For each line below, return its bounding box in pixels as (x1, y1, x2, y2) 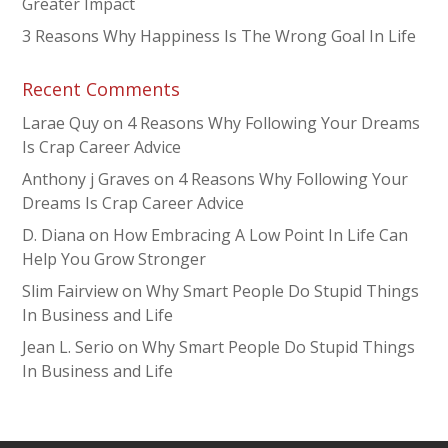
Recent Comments (22, 76, 181, 101)
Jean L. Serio (22, 335, 115, 358)
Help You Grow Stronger (22, 247, 207, 270)
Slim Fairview (22, 279, 119, 302)
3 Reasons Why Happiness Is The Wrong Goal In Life (22, 24, 417, 47)
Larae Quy (22, 111, 100, 134)
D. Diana (22, 223, 86, 246)
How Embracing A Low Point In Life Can (113, 223, 409, 246)
